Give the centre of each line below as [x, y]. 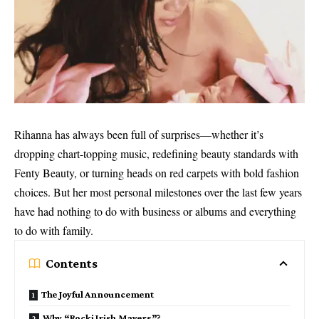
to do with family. [54, 230]
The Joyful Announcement [97, 294]
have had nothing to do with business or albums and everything [155, 211]
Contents [72, 263]
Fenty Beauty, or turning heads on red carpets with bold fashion [157, 173]
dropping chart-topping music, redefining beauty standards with [156, 153]
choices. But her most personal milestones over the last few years [158, 192]
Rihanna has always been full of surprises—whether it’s [139, 134]
